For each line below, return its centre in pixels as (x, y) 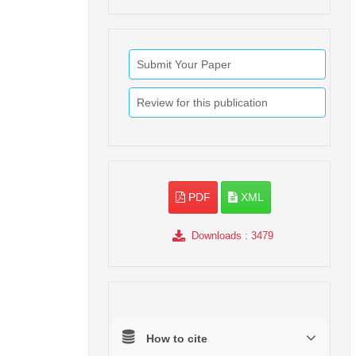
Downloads (216, 236)
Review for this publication (202, 103)
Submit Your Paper (184, 65)
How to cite (177, 339)
